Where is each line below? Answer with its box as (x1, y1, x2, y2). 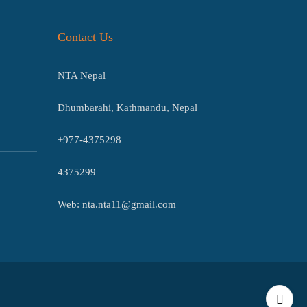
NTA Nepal (57, 70, 106, 81)
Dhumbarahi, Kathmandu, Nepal (57, 102, 197, 113)
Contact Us (57, 30, 113, 44)
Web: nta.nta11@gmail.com (57, 199, 176, 210)
